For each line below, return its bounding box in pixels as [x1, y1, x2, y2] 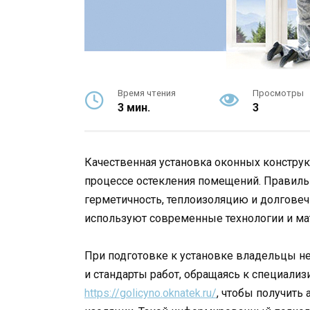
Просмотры [252, 88, 304, 98]
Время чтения [118, 88, 176, 98]
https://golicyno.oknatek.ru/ [84, 286, 217, 300]
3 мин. [118, 101, 150, 114]
